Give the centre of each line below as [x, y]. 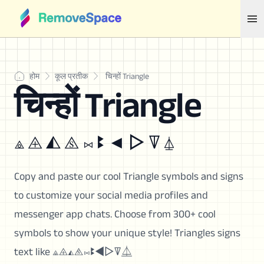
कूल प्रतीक [71, 76]
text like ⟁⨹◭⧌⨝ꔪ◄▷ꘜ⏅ [73, 252]
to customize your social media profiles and [111, 195]
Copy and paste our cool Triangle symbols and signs [129, 176]
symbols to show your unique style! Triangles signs [127, 233]
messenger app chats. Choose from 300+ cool [115, 214]
